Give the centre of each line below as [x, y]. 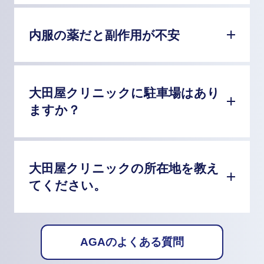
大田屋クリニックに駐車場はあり [124, 93]
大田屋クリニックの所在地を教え [124, 169]
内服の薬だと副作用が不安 [104, 35]
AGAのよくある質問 [132, 242]
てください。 [67, 186]
